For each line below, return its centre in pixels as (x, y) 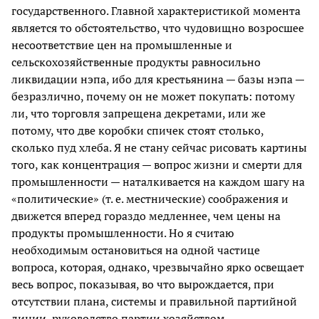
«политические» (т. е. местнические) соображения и (150, 199)
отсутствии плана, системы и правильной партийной (154, 302)
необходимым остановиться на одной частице (136, 250)
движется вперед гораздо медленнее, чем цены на (146, 216)
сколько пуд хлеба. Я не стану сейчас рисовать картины (159, 148)
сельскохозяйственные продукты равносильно (136, 62)
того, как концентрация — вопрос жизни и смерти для (157, 165)
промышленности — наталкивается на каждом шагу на (158, 182)
